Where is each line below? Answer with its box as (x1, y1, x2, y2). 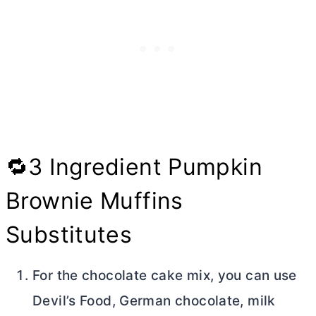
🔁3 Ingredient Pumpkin (6, 153, 262, 181)
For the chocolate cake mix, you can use (32, 267, 297, 284)
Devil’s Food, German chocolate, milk (32, 293, 276, 310)
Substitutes (6, 221, 133, 249)
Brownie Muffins (6, 187, 183, 215)
